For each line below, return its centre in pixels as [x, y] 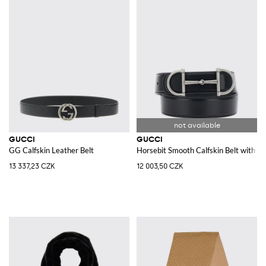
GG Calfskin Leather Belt [51, 150]
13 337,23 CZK [32, 166]
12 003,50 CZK [160, 166]
